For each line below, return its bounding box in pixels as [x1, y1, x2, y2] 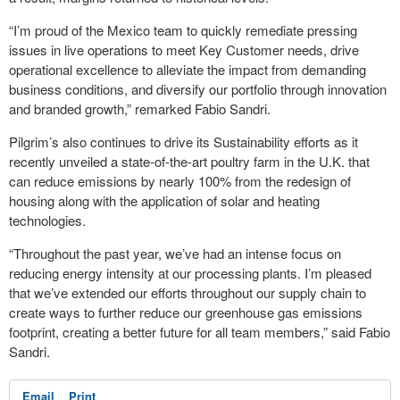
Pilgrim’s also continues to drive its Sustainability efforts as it [9, 131, 358, 151]
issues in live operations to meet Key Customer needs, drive [9, 39, 359, 59]
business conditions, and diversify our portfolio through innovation [9, 79, 387, 98]
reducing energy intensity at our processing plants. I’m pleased [9, 262, 371, 282]
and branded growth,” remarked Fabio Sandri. [9, 98, 271, 118]
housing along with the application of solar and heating [9, 190, 320, 210]
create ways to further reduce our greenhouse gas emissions [9, 302, 362, 321]
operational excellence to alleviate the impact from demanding [9, 59, 366, 79]
